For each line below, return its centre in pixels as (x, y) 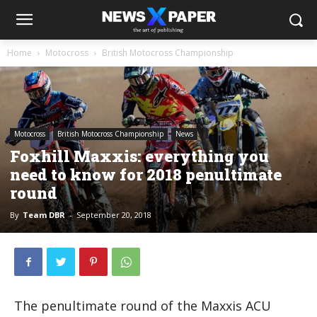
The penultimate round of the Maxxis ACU (143, 306)
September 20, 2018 (114, 215)
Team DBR (44, 215)
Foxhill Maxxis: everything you (139, 156)
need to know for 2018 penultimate (146, 175)
